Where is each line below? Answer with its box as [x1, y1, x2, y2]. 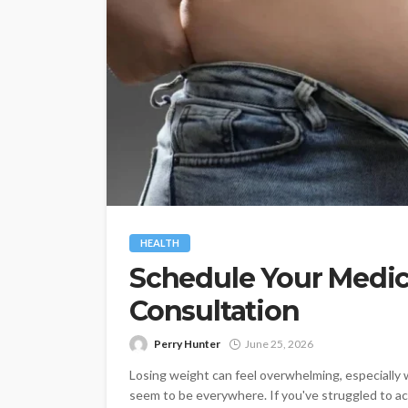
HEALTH [140, 236, 179, 249]
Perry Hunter [154, 336, 220, 351]
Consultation [129, 293, 300, 328]
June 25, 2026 [245, 336, 313, 351]
